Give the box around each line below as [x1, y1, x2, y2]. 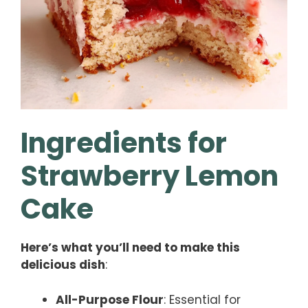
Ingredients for [21, 124, 227, 163]
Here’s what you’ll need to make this [21, 239, 240, 256]
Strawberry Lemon [21, 157, 278, 196]
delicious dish [21, 256, 105, 274]
